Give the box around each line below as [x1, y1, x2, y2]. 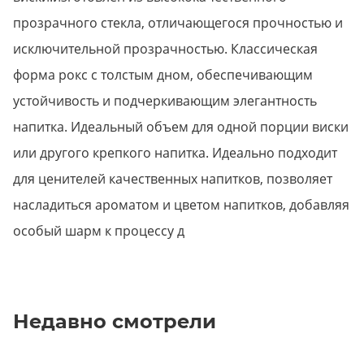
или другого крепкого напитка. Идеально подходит [13, 144, 337, 162]
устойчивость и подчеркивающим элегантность [13, 92, 317, 110]
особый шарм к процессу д [13, 222, 184, 240]
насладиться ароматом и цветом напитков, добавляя [13, 196, 349, 214]
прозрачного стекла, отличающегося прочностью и [13, 14, 343, 32]
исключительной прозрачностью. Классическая [13, 40, 318, 58]
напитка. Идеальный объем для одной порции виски [13, 118, 349, 136]
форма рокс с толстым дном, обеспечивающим [13, 66, 313, 84]
